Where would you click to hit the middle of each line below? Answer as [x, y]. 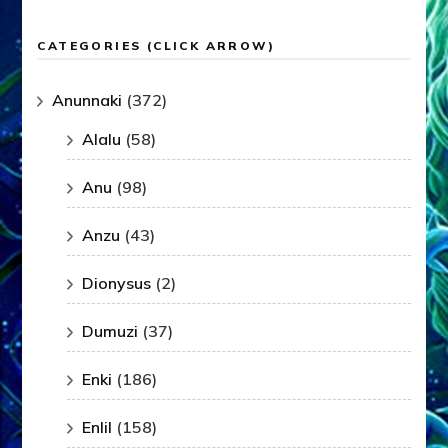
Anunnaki [87, 100]
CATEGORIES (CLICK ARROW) [156, 46]
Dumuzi [110, 331]
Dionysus [117, 283]
